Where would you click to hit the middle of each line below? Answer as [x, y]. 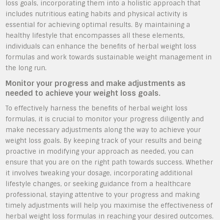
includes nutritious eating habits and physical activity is [97, 14]
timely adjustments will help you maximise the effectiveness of [109, 206]
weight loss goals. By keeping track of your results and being [104, 141]
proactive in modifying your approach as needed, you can [100, 151]
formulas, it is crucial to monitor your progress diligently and [105, 119]
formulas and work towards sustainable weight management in [109, 57]
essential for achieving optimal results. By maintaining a [98, 25]
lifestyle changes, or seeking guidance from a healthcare [98, 184]
